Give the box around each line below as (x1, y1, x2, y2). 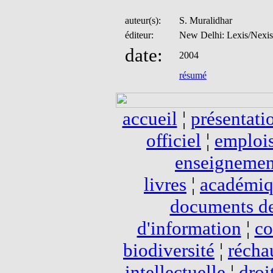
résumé (179, 70, 207, 80)
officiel (146, 130, 201, 151)
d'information (136, 218, 241, 239)
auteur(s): (125, 15, 161, 26)
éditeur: (125, 30, 154, 40)
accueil (122, 108, 177, 129)
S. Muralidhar (179, 15, 232, 26)
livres (144, 174, 186, 195)
